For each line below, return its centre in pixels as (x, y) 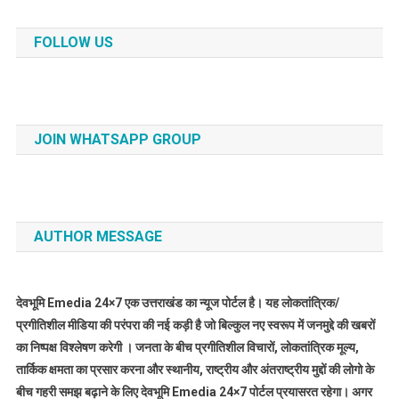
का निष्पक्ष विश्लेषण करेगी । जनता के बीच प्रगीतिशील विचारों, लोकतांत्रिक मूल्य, (187, 348)
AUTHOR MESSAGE (98, 237)
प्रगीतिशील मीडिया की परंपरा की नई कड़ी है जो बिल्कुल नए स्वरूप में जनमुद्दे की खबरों (195, 326)
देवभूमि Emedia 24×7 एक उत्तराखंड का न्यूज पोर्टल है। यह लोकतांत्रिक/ (177, 303)
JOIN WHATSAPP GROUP (117, 140)
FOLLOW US (73, 43)
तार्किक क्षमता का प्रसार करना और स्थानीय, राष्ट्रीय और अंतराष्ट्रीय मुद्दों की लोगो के (195, 370)
